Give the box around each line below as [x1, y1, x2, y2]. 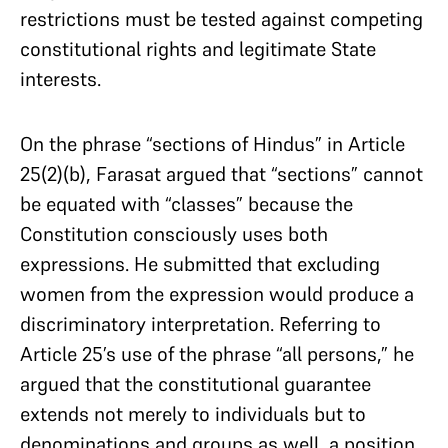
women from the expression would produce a [20, 281, 414, 307]
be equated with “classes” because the [20, 191, 353, 217]
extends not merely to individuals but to [20, 401, 366, 427]
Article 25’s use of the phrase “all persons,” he [20, 341, 414, 367]
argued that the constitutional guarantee [20, 371, 371, 397]
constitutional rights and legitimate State [20, 36, 376, 62]
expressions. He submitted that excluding [20, 251, 380, 277]
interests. [20, 66, 101, 92]
